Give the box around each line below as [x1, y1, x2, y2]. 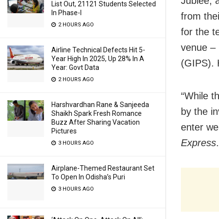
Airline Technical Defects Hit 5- [51, 46, 145, 54]
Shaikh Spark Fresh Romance [51, 109, 142, 117]
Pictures [51, 127, 77, 135]
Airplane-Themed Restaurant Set [51, 164, 154, 172]
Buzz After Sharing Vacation [51, 118, 140, 126]
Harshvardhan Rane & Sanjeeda [51, 101, 149, 109]
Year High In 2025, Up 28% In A [51, 55, 144, 63]
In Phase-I [51, 9, 82, 17]
